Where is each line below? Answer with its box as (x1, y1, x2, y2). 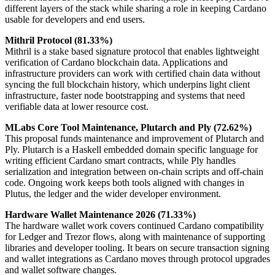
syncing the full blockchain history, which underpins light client (5, 79, 250, 90)
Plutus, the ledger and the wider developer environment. (5, 188, 221, 199)
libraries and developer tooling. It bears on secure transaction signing (5, 242, 269, 254)
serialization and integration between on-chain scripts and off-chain (5, 166, 263, 177)
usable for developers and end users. (5, 14, 145, 25)
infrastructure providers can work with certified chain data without (5, 68, 260, 79)
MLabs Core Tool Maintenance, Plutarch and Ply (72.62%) (5, 122, 252, 133)
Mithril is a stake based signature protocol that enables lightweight (5, 46, 259, 57)
